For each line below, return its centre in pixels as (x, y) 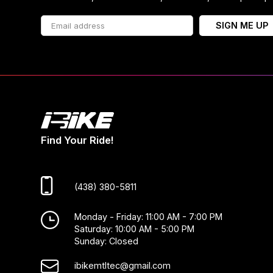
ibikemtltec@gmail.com (123, 265)
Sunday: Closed (107, 241)
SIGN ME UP (242, 26)
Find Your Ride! (77, 140)
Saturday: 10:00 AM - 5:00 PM (135, 229)
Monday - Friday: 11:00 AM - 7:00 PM (149, 216)
